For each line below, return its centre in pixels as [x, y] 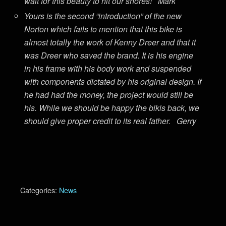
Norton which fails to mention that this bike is [103, 29]
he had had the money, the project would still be [109, 94]
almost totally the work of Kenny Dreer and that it [110, 42]
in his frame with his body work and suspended [108, 68]
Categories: [40, 190]
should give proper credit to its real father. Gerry [110, 121]
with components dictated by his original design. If [113, 81]
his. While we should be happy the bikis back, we [112, 107]
